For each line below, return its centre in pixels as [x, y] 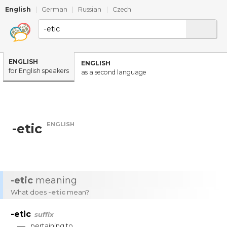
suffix [44, 214]
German [55, 9]
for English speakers [39, 71]
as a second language [114, 72]
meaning [55, 180]
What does [29, 192]
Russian [90, 9]
